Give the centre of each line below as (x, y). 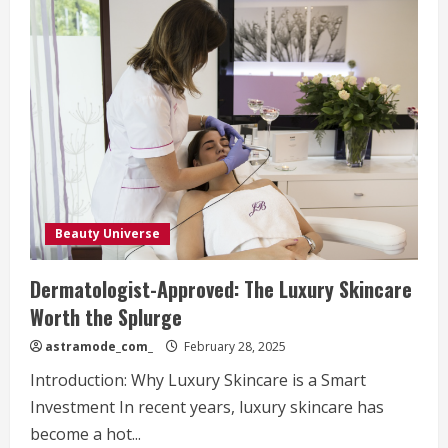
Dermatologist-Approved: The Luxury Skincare (221, 288)
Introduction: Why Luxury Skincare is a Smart (198, 379)
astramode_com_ (99, 346)
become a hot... (85, 433)
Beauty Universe (107, 233)
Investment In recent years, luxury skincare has (207, 406)
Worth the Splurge (106, 316)
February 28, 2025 (233, 346)
